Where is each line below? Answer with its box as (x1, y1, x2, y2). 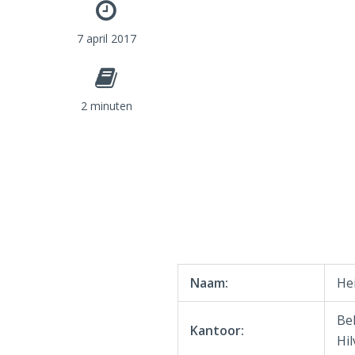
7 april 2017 (76, 31, 136, 46)
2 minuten (80, 98, 132, 113)
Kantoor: (189, 322, 244, 339)
